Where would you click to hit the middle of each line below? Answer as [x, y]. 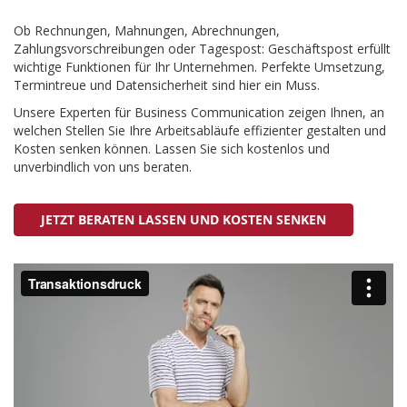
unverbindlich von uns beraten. [103, 167]
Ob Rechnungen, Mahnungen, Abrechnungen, [147, 31]
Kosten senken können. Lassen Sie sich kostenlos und [172, 149]
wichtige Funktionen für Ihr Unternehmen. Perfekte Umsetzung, [199, 67]
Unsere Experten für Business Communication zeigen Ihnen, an [199, 113]
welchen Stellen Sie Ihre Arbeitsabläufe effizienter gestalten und [200, 131]
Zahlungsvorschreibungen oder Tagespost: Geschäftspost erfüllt [202, 49]
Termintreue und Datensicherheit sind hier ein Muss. [167, 85]
